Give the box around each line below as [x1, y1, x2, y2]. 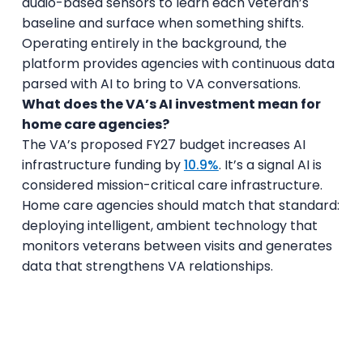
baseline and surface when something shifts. [21, 13, 304, 32]
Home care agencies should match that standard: [21, 195, 340, 215]
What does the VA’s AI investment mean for [21, 94, 321, 113]
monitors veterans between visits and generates [21, 236, 332, 255]
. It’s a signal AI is [218, 155, 322, 174]
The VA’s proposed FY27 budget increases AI [21, 135, 305, 154]
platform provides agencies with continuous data [21, 53, 335, 73]
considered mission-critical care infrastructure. [21, 175, 322, 194]
